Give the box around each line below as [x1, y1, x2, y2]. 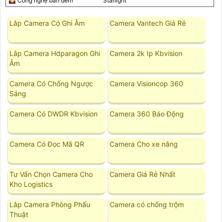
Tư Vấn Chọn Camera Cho [9, 169, 93, 178]
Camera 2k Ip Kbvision [110, 49, 183, 57]
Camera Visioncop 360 [110, 79, 184, 88]
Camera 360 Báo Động [110, 109, 184, 118]
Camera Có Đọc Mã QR [9, 139, 85, 148]
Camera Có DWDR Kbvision [9, 109, 98, 118]
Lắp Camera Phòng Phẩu [9, 200, 91, 209]
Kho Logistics [9, 179, 53, 188]
